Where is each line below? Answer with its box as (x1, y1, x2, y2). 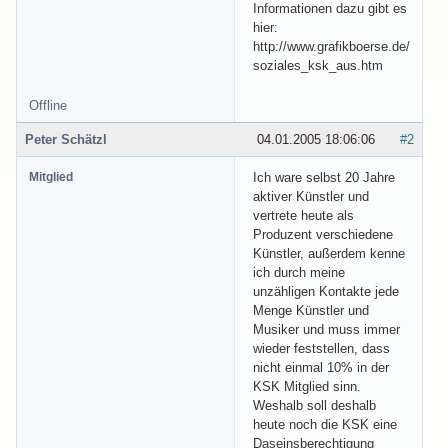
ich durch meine (253, 264, 345, 280)
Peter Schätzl (25, 131, 107, 147)
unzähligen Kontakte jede (253, 283, 399, 299)
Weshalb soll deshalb (253, 397, 376, 413)
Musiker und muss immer (253, 321, 400, 337)
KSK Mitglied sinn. (253, 378, 361, 394)
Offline (29, 97, 67, 113)
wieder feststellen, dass (253, 340, 390, 356)
